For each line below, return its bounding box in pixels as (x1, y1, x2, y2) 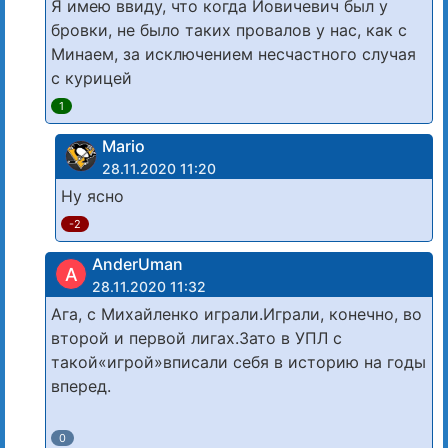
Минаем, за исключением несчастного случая (51, 43, 416, 64)
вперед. (51, 375, 111, 396)
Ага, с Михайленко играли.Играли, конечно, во (51, 303, 422, 324)
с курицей (51, 67, 132, 88)
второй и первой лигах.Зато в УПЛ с (51, 327, 342, 348)
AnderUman (92, 253, 183, 274)
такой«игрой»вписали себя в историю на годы (51, 351, 426, 372)
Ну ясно (61, 185, 124, 206)
